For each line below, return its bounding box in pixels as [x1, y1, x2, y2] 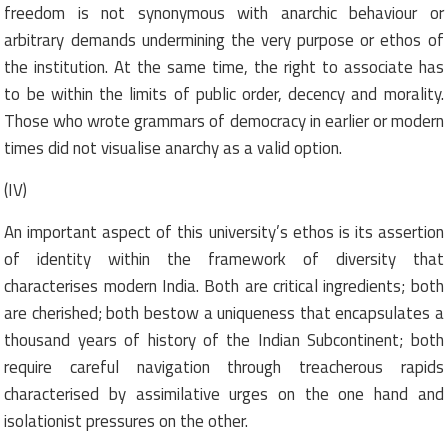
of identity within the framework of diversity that [4, 245, 444, 272]
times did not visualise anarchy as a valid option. [4, 134, 343, 161]
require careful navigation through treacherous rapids [4, 353, 444, 380]
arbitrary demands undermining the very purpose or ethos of [4, 26, 444, 53]
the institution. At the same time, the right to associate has [4, 53, 444, 80]
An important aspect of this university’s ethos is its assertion [4, 218, 444, 245]
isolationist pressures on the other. [4, 407, 249, 434]
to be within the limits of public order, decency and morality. [4, 80, 444, 107]
